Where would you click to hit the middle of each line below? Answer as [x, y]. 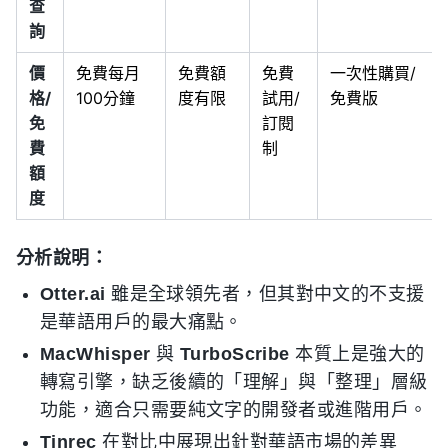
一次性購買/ [373, 73]
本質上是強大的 [357, 354]
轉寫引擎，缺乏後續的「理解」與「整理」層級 [234, 382]
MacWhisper [95, 354]
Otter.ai [73, 294]
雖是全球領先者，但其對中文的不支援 [265, 294]
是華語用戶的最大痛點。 [141, 322]
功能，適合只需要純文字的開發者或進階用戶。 [234, 410]
